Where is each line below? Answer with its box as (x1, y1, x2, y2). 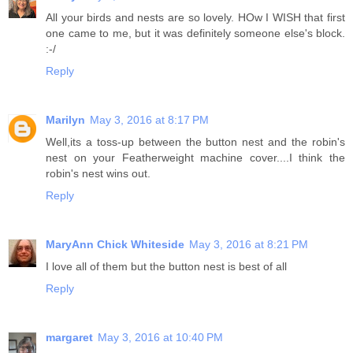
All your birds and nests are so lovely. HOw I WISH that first (46, 10, 345, 24)
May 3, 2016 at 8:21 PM (189, 237, 308, 251)
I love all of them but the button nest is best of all (46, 259, 287, 273)
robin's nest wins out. (46, 166, 150, 180)
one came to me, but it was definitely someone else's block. (46, 26, 345, 39)
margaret (46, 330, 93, 344)
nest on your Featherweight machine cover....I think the (46, 150, 345, 164)
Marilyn (46, 113, 85, 126)
